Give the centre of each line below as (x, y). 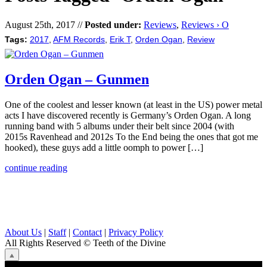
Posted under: (113, 24)
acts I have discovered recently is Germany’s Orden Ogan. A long (128, 115)
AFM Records (79, 39)
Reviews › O (205, 24)
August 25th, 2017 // (45, 24)
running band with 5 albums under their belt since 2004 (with (119, 126)
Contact (87, 232)
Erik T (120, 39)
